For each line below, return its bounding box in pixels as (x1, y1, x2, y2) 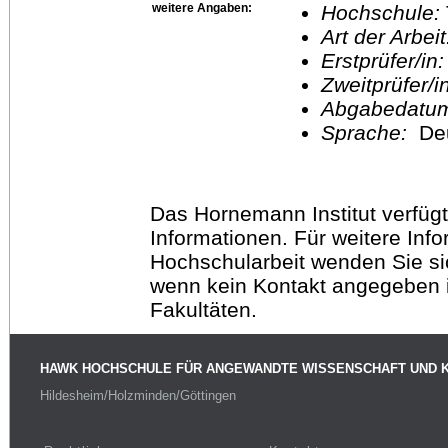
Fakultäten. (150, 297, 257, 321)
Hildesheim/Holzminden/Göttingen (40, 388, 236, 404)
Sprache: (321, 120, 419, 144)
